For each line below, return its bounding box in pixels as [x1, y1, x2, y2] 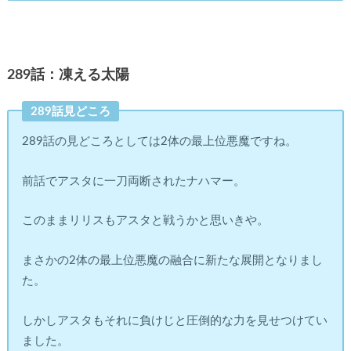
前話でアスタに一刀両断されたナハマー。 [22, 175, 246, 187]
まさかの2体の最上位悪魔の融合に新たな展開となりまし [22, 254, 324, 266]
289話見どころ [30, 105, 110, 118]
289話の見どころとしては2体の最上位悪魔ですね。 [22, 136, 298, 148]
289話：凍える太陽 [6, 67, 129, 83]
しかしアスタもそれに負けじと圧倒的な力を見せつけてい [22, 314, 328, 327]
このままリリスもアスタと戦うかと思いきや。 [22, 215, 270, 227]
